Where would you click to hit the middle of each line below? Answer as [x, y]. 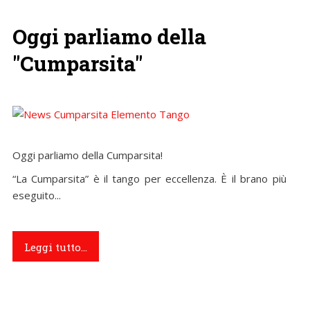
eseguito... [36, 195]
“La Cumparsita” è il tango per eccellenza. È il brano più [149, 178]
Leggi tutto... [55, 247]
